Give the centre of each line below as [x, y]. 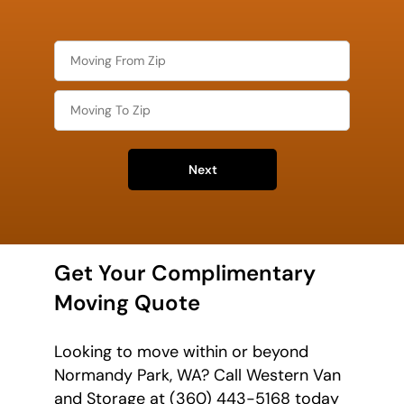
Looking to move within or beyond [181, 351]
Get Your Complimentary [185, 272]
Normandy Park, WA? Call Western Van [197, 375]
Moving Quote [127, 302]
